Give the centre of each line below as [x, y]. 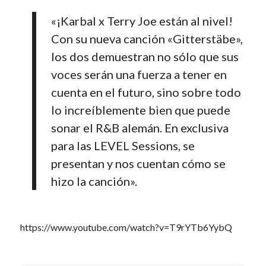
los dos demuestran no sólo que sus [145, 57]
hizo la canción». [94, 181]
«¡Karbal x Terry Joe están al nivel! [142, 21]
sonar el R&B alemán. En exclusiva [140, 128]
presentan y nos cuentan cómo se [138, 164]
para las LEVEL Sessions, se [123, 146]
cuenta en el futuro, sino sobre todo [146, 92]
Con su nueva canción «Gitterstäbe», [147, 39]
